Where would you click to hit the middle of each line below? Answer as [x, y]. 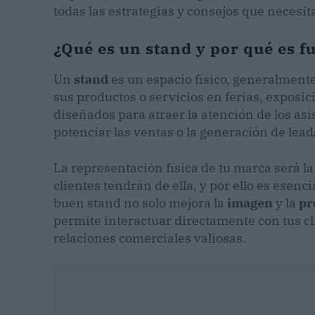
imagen [250, 203]
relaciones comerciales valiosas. [150, 238]
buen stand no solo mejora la [140, 203]
